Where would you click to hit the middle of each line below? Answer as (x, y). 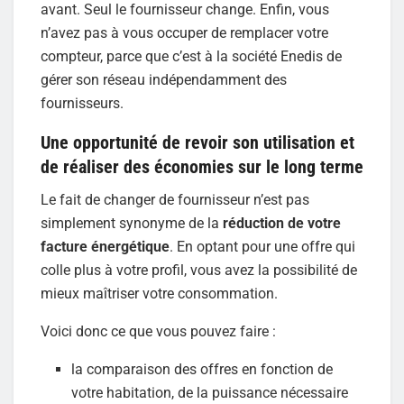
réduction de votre (282, 223)
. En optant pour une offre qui (262, 246)
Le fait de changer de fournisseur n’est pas (175, 199)
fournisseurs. (82, 103)
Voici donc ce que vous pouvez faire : (158, 331)
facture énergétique (105, 246)
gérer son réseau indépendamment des (164, 79)
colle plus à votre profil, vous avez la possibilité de (199, 270)
